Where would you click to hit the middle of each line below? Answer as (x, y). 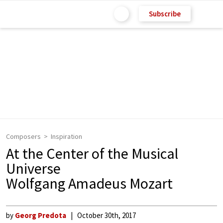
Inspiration (66, 136)
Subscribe (165, 13)
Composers (23, 136)
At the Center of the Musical (92, 153)
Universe (33, 168)
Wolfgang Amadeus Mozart (89, 183)
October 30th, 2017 (107, 215)
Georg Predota (41, 215)
